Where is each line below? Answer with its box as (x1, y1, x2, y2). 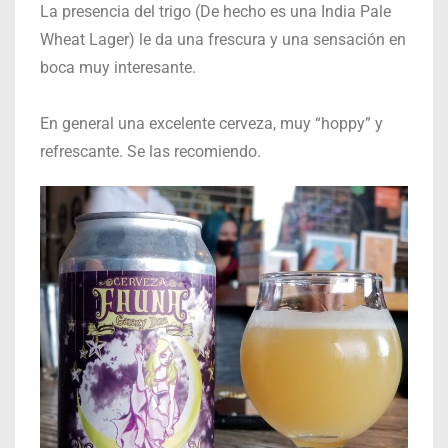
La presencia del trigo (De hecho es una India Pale (40, 2, 391, 22)
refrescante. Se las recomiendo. (40, 142, 261, 162)
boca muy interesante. (40, 58, 196, 78)
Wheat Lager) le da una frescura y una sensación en (40, 30, 406, 50)
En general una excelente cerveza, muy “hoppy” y (40, 114, 383, 134)
